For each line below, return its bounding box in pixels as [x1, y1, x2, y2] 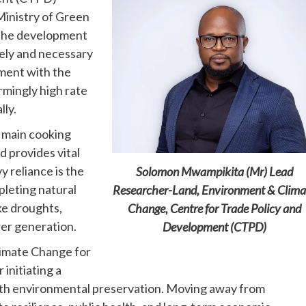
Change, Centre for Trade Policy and [127, 201, 301, 217]
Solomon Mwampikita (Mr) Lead [135, 164, 293, 180]
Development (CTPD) [162, 219, 266, 235]
